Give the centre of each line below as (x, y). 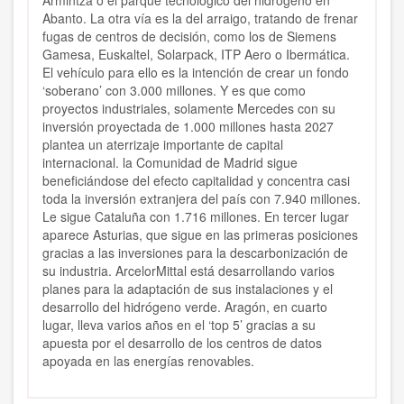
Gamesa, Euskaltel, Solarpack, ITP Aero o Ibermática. (196, 55)
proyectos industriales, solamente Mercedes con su (189, 109)
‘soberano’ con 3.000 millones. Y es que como (174, 91)
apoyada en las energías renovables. (150, 361)
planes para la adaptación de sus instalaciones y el (188, 289)
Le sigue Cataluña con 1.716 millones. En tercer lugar (196, 217)
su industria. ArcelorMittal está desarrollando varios (188, 271)
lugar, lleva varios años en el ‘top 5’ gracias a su (179, 325)
